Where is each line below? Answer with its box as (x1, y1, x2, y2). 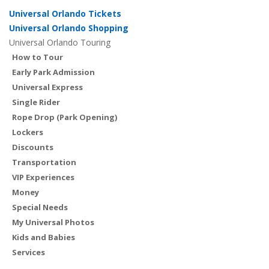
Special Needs (12, 202, 68, 213)
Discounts (12, 142, 53, 153)
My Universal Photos (12, 217, 94, 228)
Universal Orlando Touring (9, 37, 110, 49)
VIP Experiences (12, 172, 74, 183)
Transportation (12, 157, 76, 168)
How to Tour (12, 52, 63, 63)
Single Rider (12, 97, 60, 108)
